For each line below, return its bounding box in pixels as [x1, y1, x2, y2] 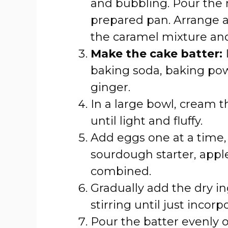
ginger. [91, 80, 130, 94]
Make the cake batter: [91, 47, 222, 61]
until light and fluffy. [91, 114, 203, 128]
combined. [91, 164, 151, 178]
